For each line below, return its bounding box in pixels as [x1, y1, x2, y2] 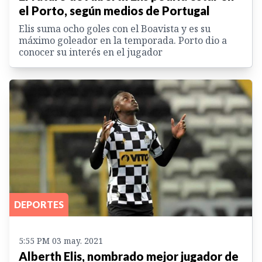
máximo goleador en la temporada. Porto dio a [19, 34, 227, 47]
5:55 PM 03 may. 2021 [19, 235, 103, 246]
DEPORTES [14, 198, 64, 210]
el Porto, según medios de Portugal [19, 4, 210, 18]
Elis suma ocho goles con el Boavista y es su [19, 22, 211, 36]
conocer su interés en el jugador [19, 46, 163, 59]
